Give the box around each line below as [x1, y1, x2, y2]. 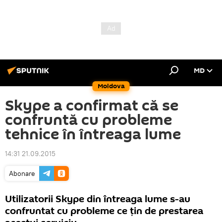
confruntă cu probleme [5, 110, 172, 131]
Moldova [97, 81, 125, 91]
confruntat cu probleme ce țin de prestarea [5, 204, 203, 218]
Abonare [9, 169, 35, 178]
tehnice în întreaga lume [5, 124, 181, 145]
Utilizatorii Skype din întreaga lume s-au [5, 192, 190, 206]
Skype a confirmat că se [5, 95, 178, 116]
